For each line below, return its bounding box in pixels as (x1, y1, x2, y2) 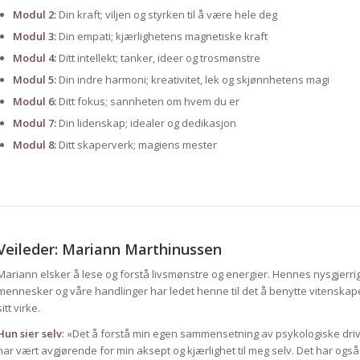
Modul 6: (12, 94, 56, 109)
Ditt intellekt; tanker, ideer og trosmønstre (55, 51, 260, 66)
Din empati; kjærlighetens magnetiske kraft (55, 29, 268, 44)
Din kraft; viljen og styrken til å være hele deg (55, 7, 277, 22)
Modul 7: (12, 116, 56, 131)
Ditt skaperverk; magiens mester (55, 137, 217, 153)
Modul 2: (12, 7, 56, 22)
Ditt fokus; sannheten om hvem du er (55, 94, 239, 109)
